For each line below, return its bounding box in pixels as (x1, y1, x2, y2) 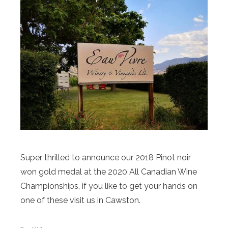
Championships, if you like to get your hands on (20, 181, 197, 191)
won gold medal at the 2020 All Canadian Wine (20, 167, 197, 177)
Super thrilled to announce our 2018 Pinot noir (20, 153, 191, 163)
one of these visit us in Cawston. (20, 195, 140, 206)
